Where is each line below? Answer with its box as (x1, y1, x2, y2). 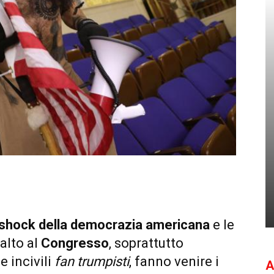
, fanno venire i (129, 254, 219, 270)
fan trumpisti (54, 254, 129, 270)
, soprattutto (109, 235, 183, 251)
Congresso (41, 235, 109, 251)
